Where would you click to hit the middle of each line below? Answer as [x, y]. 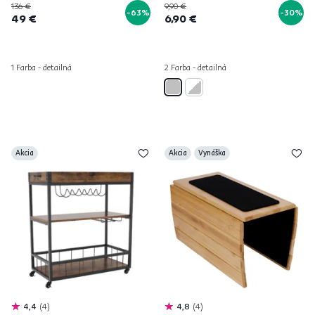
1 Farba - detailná [41, 67]
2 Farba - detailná [195, 67]
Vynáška [212, 153]
